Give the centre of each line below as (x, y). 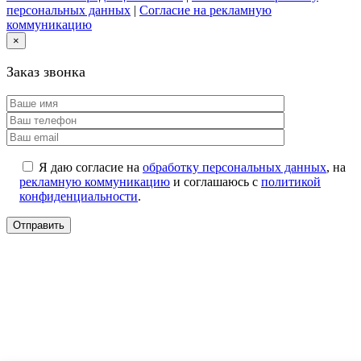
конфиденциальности (79, 197)
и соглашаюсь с (216, 182)
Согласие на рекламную (205, 10)
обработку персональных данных (234, 168)
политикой (291, 182)
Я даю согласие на (91, 168)
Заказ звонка (46, 72)
